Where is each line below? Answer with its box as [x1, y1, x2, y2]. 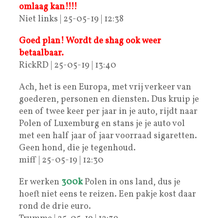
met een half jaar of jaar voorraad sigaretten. [19, 129, 197, 142]
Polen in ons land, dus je [83, 176, 181, 188]
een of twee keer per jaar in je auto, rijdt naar [19, 105, 198, 118]
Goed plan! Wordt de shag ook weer [19, 35, 161, 47]
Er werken [19, 176, 61, 188]
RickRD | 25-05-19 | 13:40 [19, 59, 116, 72]
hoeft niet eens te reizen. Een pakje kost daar [19, 188, 196, 200]
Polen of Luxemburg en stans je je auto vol [19, 117, 185, 130]
